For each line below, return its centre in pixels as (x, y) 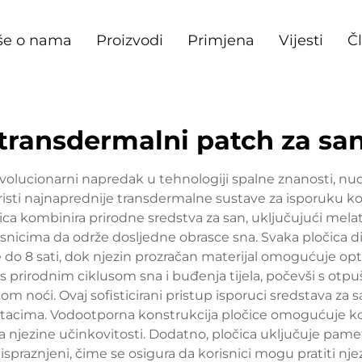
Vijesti (301, 40)
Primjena (221, 40)
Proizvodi (129, 40)
